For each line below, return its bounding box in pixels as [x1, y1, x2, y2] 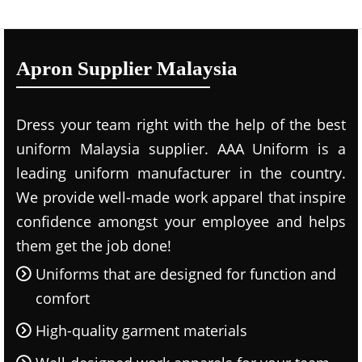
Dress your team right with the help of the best [16, 115, 346, 134]
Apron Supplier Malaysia [16, 57, 238, 79]
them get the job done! [16, 236, 171, 255]
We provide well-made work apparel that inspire [16, 187, 346, 207]
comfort [36, 288, 90, 308]
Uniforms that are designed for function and [36, 264, 336, 284]
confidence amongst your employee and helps [16, 212, 346, 231]
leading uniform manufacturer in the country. [16, 163, 346, 183]
